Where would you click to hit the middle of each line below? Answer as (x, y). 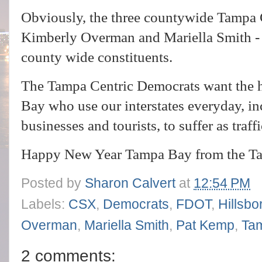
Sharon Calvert (130, 183)
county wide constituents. (99, 57)
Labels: (45, 204)
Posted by (53, 183)
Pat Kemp (205, 225)
